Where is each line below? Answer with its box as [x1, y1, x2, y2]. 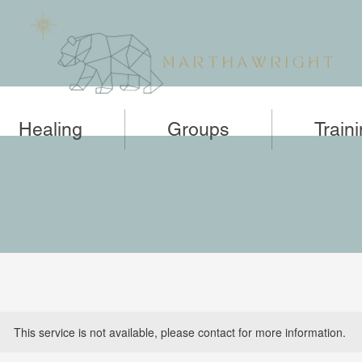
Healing [18, 119, 82, 140]
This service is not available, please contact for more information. [13, 324, 346, 340]
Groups [167, 119, 229, 140]
